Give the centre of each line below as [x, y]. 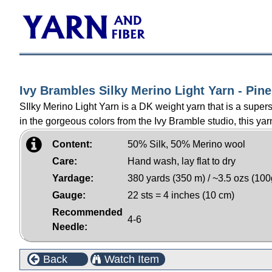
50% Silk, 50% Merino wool [186, 144]
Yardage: [73, 178]
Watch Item [132, 259]
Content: [72, 144]
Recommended [87, 212]
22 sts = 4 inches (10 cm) [181, 195]
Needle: [70, 227]
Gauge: [69, 195]
